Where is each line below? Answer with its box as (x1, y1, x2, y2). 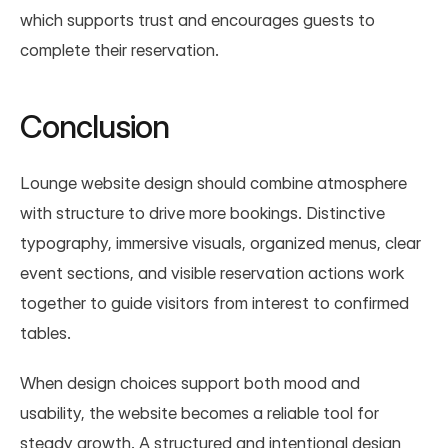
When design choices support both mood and (20, 372, 360, 393)
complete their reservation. (20, 39, 219, 60)
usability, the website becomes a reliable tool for (20, 402, 379, 423)
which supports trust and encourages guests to (20, 9, 375, 30)
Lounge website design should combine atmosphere (20, 172, 407, 193)
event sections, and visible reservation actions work (20, 262, 404, 283)
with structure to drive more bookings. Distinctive (20, 202, 385, 223)
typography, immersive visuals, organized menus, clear (20, 232, 421, 253)
